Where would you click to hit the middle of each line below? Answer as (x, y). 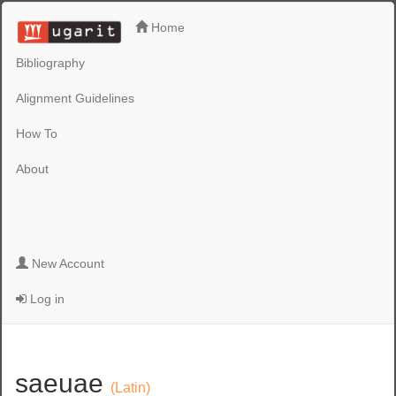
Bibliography (51, 62)
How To (37, 133)
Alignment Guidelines (76, 98)
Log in (46, 299)
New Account (67, 263)
